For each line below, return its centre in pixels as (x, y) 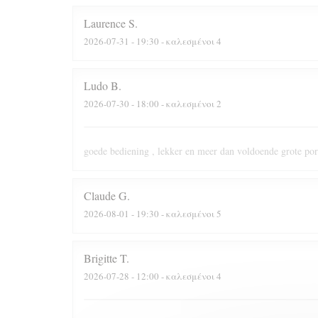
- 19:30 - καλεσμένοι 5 (175, 213)
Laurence (105, 23)
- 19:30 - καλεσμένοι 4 (175, 41)
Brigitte (100, 258)
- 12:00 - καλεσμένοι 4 (175, 276)
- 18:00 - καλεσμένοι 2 (175, 103)
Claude (100, 196)
